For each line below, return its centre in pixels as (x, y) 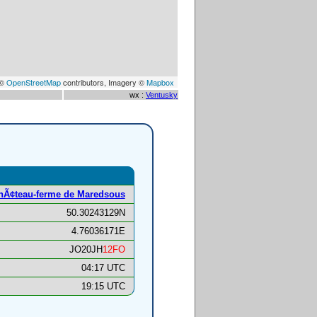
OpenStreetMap (34, 82)
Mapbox (160, 82)
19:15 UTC (103, 287)
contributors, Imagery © (104, 82)
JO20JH (86, 250)
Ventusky (162, 95)
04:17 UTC (103, 268)
